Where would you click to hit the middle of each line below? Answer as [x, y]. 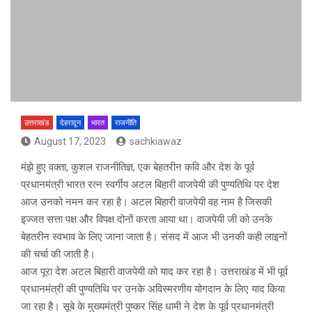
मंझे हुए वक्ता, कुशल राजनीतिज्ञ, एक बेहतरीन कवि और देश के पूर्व [138, 167]
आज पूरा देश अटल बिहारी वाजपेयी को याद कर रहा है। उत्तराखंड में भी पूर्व [154, 272]
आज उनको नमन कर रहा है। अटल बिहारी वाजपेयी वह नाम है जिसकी [146, 202]
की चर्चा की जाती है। [58, 255]
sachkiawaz [156, 142]
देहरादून [70, 123]
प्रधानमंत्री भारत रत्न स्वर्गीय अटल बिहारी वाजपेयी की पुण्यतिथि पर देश [150, 185]
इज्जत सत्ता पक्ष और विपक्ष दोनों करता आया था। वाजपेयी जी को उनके [147, 220]
